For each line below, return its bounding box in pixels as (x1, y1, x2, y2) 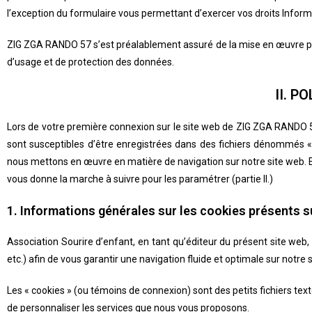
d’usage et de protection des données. (7, 56, 176, 68)
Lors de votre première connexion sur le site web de (7, 121, 236, 132)
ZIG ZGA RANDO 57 (7, 39, 92, 50)
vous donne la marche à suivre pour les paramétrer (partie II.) (7, 173, 273, 185)
